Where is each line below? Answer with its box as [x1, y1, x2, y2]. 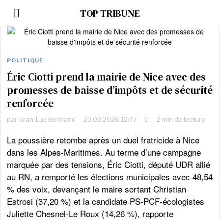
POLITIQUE [7, 57, 44, 64]
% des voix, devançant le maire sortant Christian [7, 183, 187, 195]
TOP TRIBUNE [80, 6, 140, 20]
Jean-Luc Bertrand [19, 115, 76, 123]
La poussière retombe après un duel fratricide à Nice [7, 134, 200, 146]
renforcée [7, 96, 54, 110]
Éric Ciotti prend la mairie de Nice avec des [7, 70, 206, 84]
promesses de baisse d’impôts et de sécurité [7, 83, 213, 97]
